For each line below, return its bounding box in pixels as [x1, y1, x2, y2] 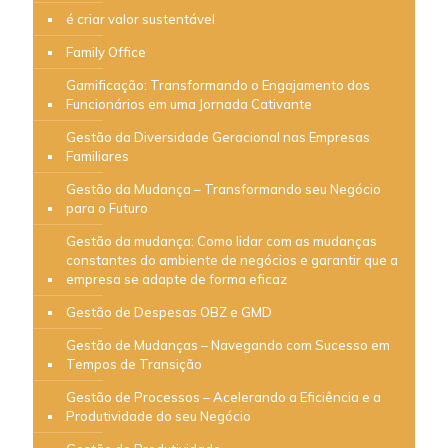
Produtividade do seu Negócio [66, 407, 251, 424]
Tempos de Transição [66, 355, 202, 372]
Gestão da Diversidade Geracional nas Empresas [66, 128, 370, 145]
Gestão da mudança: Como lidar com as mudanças [66, 232, 377, 249]
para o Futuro [66, 199, 148, 216]
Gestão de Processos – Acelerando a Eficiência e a [66, 388, 381, 405]
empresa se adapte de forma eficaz [66, 270, 287, 287]
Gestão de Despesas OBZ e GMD [66, 303, 272, 320]
